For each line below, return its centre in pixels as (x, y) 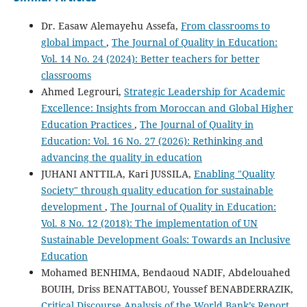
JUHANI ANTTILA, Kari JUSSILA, (117, 174)
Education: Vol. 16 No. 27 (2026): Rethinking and (152, 141)
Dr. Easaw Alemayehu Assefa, (111, 26)
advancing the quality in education (121, 158)
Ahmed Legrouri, (82, 92)
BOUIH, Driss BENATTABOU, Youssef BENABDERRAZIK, (167, 289)
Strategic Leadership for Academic (204, 92)
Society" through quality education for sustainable (157, 191)
